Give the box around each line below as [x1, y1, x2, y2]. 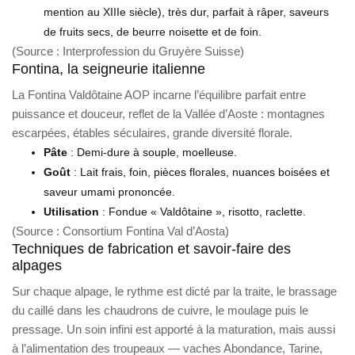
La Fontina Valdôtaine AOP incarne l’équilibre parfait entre [12, 87, 306, 101]
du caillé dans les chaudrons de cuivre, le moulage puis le [12, 303, 308, 317]
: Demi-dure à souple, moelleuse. [67, 145, 237, 158]
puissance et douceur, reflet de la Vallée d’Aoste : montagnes [12, 106, 325, 120]
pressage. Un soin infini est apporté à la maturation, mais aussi [12, 322, 335, 336]
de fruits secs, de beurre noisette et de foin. [44, 25, 261, 38]
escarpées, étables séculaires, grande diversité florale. [12, 125, 292, 139]
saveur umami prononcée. [44, 185, 175, 198]
